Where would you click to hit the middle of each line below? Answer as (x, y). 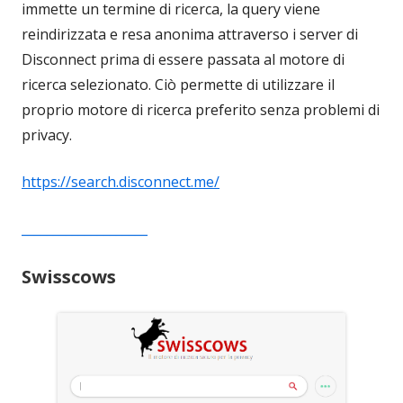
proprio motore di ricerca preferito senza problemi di (201, 109)
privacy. (47, 134)
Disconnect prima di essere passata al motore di (183, 59)
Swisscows (69, 276)
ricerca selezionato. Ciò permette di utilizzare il (178, 84)
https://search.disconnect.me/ (121, 181)
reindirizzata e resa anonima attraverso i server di (190, 34)
